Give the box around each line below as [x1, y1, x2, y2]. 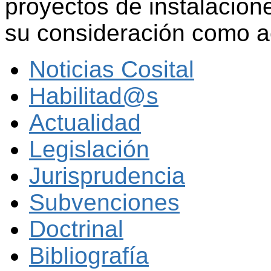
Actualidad [29, 109, 141, 135]
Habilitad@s [29, 82, 158, 109]
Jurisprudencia [29, 162, 185, 189]
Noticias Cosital [29, 56, 194, 82]
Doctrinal [29, 215, 123, 242]
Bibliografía [29, 242, 149, 269]
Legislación [29, 135, 149, 162]
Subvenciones [29, 189, 180, 215]
